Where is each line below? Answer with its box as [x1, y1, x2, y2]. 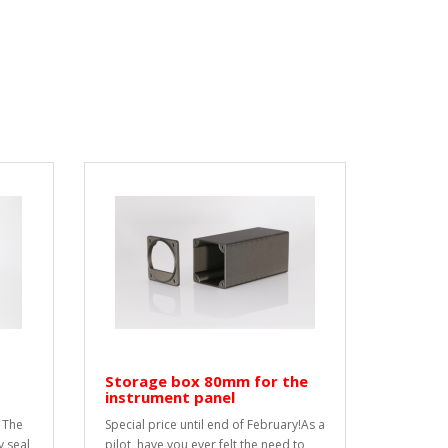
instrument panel [104, 387, 235, 408]
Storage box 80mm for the [104, 371, 308, 392]
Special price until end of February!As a [104, 416, 325, 434]
